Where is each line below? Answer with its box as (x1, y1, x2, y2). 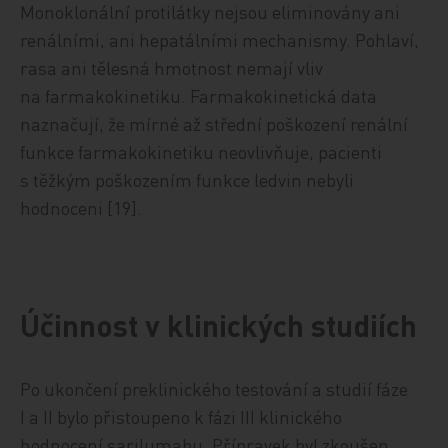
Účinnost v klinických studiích (20, 306, 418, 344)
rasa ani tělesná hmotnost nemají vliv (20, 56, 324, 79)
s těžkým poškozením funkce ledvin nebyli (20, 168, 355, 191)
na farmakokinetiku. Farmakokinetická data (20, 84, 378, 107)
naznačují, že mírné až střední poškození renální (20, 112, 409, 135)
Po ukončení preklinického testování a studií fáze (20, 377, 409, 400)
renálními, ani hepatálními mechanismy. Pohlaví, (20, 28, 420, 51)
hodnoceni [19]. (20, 196, 143, 219)
